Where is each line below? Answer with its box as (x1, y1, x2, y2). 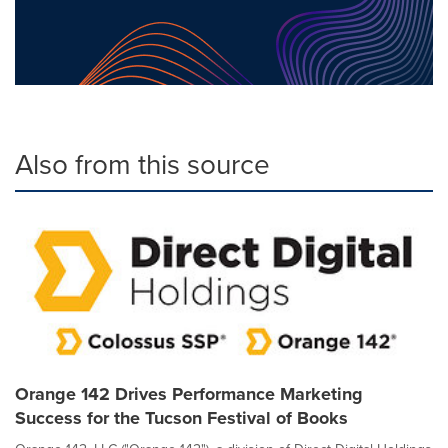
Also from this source (15, 144, 270, 185)
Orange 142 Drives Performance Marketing (15, 381, 363, 407)
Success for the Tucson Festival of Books (15, 405, 348, 431)
